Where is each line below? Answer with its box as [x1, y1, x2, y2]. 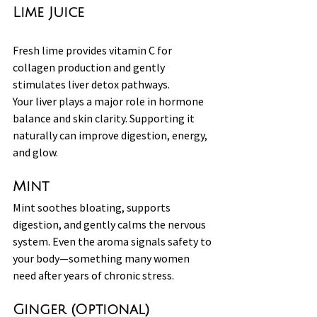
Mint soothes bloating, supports [13, 200, 173, 214]
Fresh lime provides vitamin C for [13, 42, 174, 57]
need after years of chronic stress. [13, 267, 174, 282]
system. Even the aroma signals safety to [13, 234, 214, 248]
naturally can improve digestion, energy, [13, 127, 209, 142]
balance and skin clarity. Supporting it [13, 110, 197, 125]
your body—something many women [13, 250, 192, 265]
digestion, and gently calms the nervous [13, 217, 208, 231]
